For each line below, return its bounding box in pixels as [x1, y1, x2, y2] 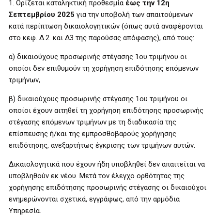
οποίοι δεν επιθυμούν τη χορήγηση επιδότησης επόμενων [9, 64, 199, 73]
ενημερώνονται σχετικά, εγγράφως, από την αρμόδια [9, 195, 180, 203]
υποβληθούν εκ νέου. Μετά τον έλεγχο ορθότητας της [9, 171, 185, 180]
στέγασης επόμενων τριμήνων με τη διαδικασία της [9, 118, 176, 126]
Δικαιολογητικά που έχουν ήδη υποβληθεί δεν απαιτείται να [9, 160, 205, 169]
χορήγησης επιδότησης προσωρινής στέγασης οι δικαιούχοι [9, 183, 206, 192]
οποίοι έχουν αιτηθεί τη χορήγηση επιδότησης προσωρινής [9, 106, 203, 115]
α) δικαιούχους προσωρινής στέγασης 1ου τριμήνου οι [9, 52, 187, 61]
